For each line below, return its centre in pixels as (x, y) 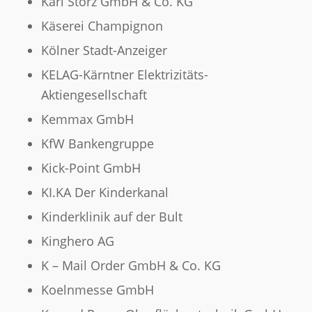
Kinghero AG (77, 241)
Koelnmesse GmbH (97, 290)
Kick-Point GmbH (91, 168)
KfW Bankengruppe (97, 144)
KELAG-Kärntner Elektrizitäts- (124, 75)
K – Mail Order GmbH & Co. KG (131, 266)
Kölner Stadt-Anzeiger (104, 50)
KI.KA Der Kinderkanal (104, 193)
